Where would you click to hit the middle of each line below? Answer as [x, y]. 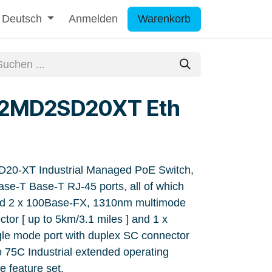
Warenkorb [164, 19]
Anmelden [93, 19]
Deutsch [22, 19]
